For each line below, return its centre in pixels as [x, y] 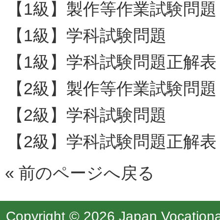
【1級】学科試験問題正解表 [112, 62]
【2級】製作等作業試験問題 [112, 88]
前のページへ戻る [87, 173]
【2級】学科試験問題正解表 [112, 141]
